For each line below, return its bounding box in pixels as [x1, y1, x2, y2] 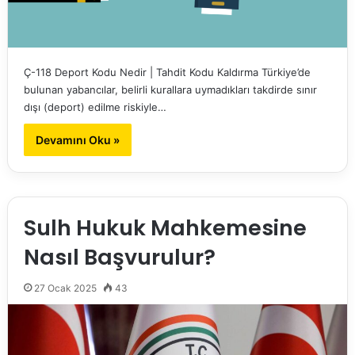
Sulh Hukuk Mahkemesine [23, 213, 307, 242]
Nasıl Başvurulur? [23, 242, 216, 272]
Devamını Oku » [35, 133, 120, 147]
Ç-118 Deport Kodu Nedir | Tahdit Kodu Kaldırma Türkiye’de [23, 66, 311, 78]
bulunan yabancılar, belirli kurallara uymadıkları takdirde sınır [23, 83, 317, 96]
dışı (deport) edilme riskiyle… [23, 101, 166, 113]
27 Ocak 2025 [33, 282, 97, 294]
